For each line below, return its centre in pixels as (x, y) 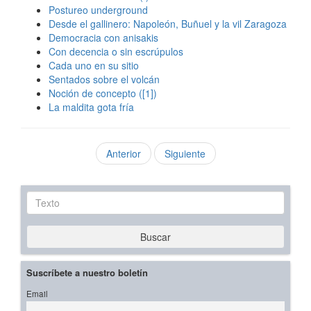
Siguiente (185, 154)
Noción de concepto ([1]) (103, 93)
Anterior (123, 154)
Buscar (155, 237)
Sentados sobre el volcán (104, 79)
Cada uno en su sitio (94, 66)
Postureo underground (98, 10)
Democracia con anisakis (103, 38)
